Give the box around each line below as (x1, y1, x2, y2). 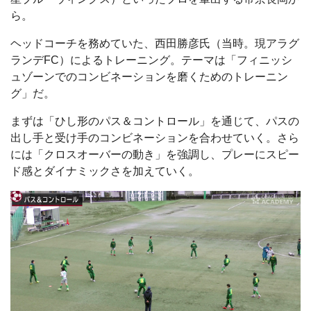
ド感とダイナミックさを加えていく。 (10, 165, 199, 178)
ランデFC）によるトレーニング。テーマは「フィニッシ (10, 54, 292, 67)
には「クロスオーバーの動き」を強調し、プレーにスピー (10, 149, 299, 161)
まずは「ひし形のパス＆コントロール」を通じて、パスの (10, 115, 299, 128)
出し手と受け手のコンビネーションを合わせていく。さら (10, 132, 299, 144)
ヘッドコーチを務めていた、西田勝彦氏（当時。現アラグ (10, 37, 299, 50)
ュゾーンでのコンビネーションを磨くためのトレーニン (10, 71, 288, 83)
